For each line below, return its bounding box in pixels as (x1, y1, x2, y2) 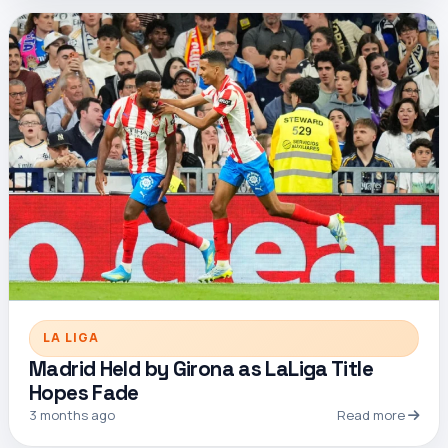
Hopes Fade (29, 379, 139, 406)
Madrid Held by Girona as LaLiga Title (29, 355, 373, 382)
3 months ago (29, 405, 115, 424)
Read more (337, 405, 408, 424)
